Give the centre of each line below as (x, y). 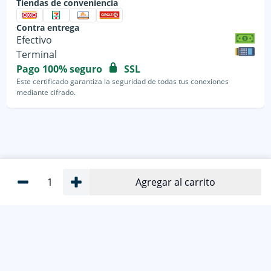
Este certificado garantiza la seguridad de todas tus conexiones (123, 81)
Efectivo (34, 40)
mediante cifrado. (46, 92)
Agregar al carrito (175, 182)
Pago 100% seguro (60, 69)
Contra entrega (48, 27)
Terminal (37, 54)
